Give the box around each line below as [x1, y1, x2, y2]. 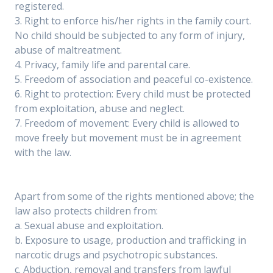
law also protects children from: [15, 204, 158, 218]
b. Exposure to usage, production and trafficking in [15, 233, 246, 247]
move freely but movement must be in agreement [15, 131, 241, 144]
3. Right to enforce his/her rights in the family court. [15, 14, 251, 27]
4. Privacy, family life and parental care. [15, 58, 190, 71]
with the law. [15, 146, 71, 159]
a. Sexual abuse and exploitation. [15, 219, 163, 232]
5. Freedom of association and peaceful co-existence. [15, 73, 253, 86]
